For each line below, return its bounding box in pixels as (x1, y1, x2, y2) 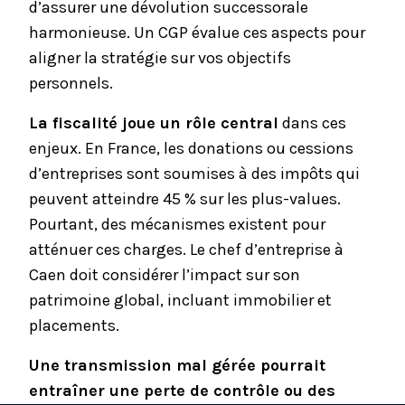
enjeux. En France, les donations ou (29, 138, 289, 158)
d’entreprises (29, 164, 123, 184)
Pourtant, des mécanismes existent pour (29, 214, 325, 234)
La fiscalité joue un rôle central (29, 113, 278, 133)
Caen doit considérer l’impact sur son (29, 265, 300, 285)
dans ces (278, 113, 346, 133)
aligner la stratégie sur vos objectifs (29, 48, 291, 68)
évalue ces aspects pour (188, 23, 365, 42)
